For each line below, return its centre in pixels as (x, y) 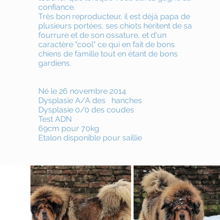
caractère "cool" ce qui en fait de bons (107, 44)
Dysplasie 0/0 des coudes (86, 110)
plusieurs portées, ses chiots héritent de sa (115, 26)
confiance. (57, 7)
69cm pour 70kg (69, 128)
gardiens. (55, 63)
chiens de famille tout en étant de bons (108, 54)
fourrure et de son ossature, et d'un (103, 35)
